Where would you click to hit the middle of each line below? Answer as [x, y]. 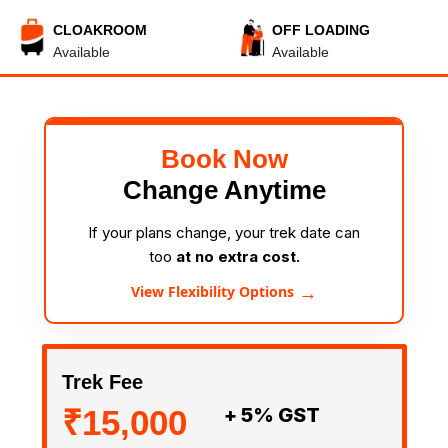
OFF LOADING [321, 30]
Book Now [224, 159]
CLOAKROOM [100, 30]
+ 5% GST [272, 414]
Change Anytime [224, 190]
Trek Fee [102, 381]
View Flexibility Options [212, 291]
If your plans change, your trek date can [224, 232]
